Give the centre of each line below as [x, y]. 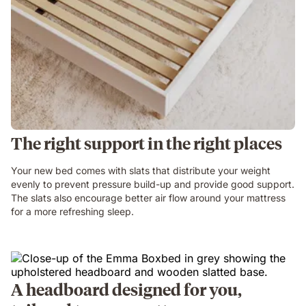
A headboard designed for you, [126, 289]
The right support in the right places [147, 143]
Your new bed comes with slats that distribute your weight [141, 170]
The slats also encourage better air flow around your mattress [148, 198]
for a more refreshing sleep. [72, 211]
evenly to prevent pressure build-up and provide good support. [153, 184]
